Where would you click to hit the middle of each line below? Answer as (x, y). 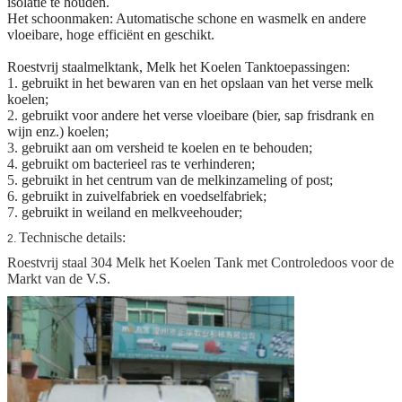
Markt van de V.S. (59, 279)
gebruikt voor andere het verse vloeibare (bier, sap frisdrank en (198, 116)
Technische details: (72, 238)
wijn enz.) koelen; (58, 132)
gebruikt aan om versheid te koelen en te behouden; (167, 148)
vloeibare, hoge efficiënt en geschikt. (111, 35)
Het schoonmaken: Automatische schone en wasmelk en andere (187, 19)
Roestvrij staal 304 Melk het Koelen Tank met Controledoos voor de (201, 263)
